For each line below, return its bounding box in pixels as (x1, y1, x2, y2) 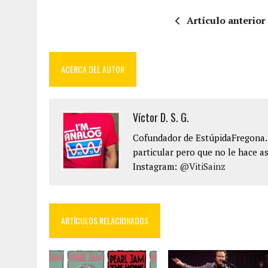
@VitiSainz (179, 160, 226, 172)
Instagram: (133, 160, 179, 172)
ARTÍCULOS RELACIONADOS (61, 214, 148, 227)
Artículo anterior (186, 13, 266, 27)
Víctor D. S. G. (133, 109, 189, 125)
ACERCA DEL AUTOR (61, 62, 124, 75)
